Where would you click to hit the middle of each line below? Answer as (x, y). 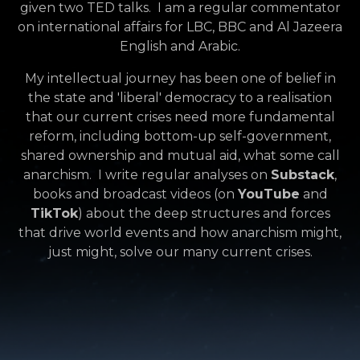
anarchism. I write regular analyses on (147, 175)
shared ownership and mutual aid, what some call (180, 156)
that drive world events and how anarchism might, (180, 233)
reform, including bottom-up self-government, (180, 137)
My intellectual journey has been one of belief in (180, 79)
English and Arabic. (180, 47)
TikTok (54, 214)
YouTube (268, 194)
